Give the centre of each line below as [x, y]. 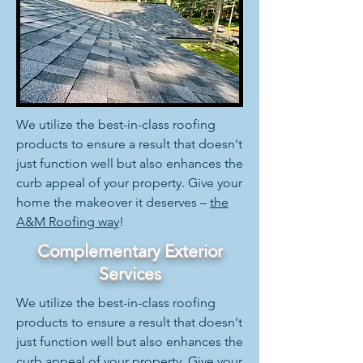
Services [130, 273]
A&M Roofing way [68, 222]
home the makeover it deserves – [113, 202]
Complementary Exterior [130, 251]
